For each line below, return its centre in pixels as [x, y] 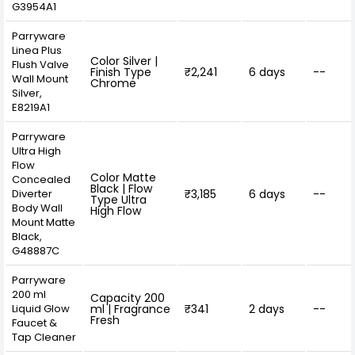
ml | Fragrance [130, 309]
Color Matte [123, 177]
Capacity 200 [128, 298]
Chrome [113, 83]
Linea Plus [37, 50]
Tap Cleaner [44, 337]
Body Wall [37, 208]
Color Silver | [124, 61]
